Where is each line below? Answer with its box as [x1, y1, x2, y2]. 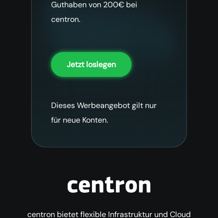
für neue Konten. [51, 114, 108, 125]
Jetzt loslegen [67, 59, 116, 70]
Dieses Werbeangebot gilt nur [51, 100, 157, 110]
